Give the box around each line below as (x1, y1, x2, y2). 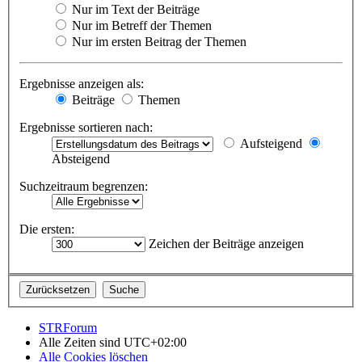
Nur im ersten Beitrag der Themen (69, 35, 246, 49)
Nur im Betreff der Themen (69, 19, 212, 33)
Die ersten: (19, 222, 74, 237)
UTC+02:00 (124, 335, 187, 349)
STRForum (39, 320, 97, 335)
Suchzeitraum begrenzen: (19, 179, 148, 194)
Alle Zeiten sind (39, 335, 124, 349)
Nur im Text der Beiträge (69, 2, 200, 17)
